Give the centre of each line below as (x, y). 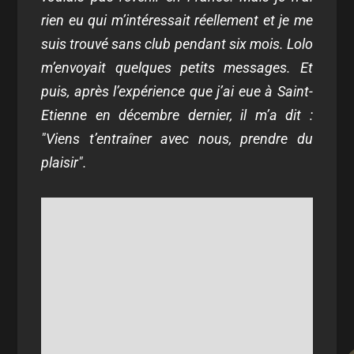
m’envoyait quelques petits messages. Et (177, 68)
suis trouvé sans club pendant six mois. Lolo (177, 44)
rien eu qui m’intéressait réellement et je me (177, 20)
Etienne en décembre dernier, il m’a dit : (177, 115)
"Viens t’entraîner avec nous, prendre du (177, 139)
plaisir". (64, 162)
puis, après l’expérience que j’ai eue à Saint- (177, 91)
